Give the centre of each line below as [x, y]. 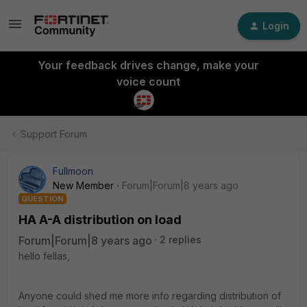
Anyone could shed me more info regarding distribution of [150, 296]
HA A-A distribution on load [100, 220]
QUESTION [42, 199]
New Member [83, 185]
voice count [148, 82]
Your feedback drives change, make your [148, 65]
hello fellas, [44, 256]
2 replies [181, 240]
